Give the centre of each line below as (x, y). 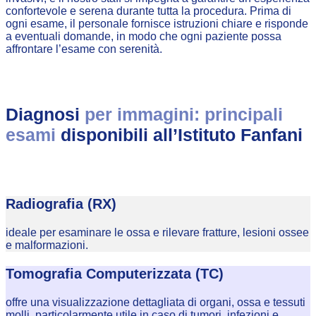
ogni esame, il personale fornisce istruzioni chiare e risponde (157, 23)
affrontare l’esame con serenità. (84, 49)
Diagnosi (45, 114)
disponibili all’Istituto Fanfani (182, 134)
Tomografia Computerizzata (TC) (115, 274)
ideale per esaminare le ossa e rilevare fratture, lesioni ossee (157, 233)
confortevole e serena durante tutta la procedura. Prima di (148, 11)
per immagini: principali (184, 114)
